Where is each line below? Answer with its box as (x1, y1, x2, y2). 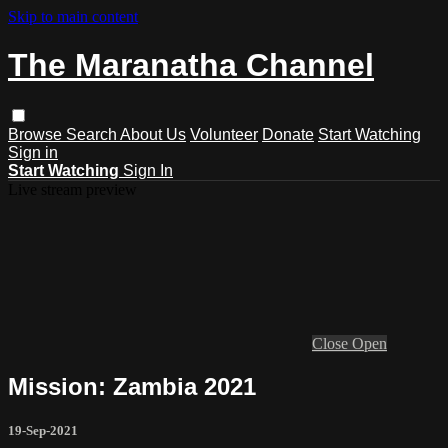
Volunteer (190, 125, 258, 143)
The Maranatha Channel (8, 47, 374, 84)
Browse (8, 125, 66, 143)
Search (66, 125, 120, 143)
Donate (262, 125, 314, 143)
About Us (120, 125, 186, 143)
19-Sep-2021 (8, 422, 78, 438)
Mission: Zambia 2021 (8, 372, 256, 400)
